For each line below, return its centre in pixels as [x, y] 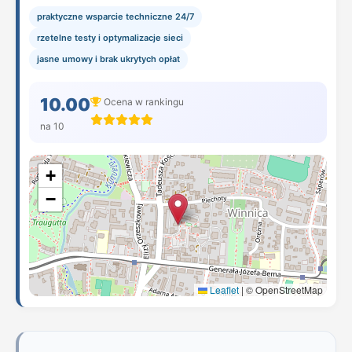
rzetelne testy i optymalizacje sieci [110, 38]
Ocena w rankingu [143, 101]
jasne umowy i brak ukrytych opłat [108, 59]
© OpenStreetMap [283, 290]
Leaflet [223, 290]
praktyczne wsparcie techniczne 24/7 [115, 16]
